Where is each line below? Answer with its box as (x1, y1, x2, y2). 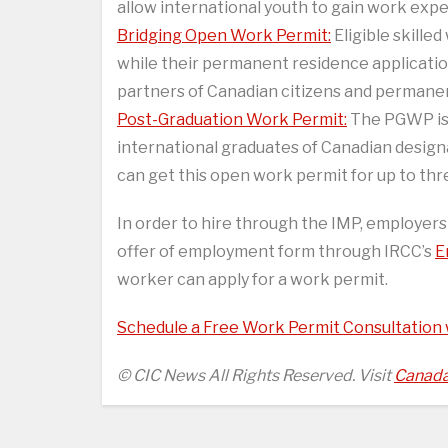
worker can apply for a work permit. (117, 270, 388, 290)
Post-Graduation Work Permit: (117, 110, 347, 130)
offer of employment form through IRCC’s (117, 242, 435, 262)
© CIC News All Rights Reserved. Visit (117, 366, 394, 386)
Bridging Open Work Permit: (117, 26, 331, 46)
